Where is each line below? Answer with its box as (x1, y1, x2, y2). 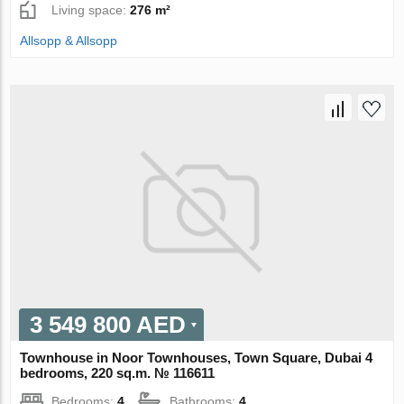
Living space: (51, 3, 131, 18)
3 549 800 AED (30, 311, 187, 339)
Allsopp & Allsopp (20, 33, 118, 49)
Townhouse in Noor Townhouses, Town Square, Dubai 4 (20, 350, 373, 366)
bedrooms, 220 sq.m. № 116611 (20, 365, 216, 381)
